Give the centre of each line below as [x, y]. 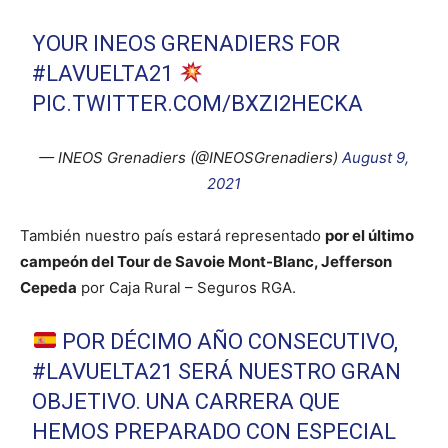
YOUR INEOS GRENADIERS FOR [186, 44]
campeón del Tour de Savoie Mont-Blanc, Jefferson [206, 262]
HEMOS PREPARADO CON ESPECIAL [214, 432]
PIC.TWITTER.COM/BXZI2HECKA [198, 104]
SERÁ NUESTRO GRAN [287, 372]
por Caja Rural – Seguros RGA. [186, 288]
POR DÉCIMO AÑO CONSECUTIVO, [228, 342]
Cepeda [48, 288]
